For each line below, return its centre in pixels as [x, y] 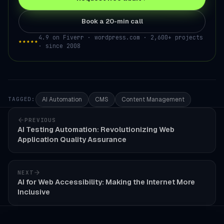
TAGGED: [22, 99]
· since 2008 [59, 45]
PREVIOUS [40, 120]
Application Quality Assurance [72, 139]
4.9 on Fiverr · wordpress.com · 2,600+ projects [121, 37]
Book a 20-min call [112, 21]
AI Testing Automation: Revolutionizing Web [96, 129]
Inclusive [34, 191]
